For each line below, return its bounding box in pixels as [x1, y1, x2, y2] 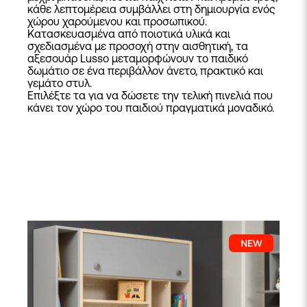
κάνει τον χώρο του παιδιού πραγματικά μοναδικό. [27, 101, 274, 114]
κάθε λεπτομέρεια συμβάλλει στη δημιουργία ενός [27, 3, 275, 15]
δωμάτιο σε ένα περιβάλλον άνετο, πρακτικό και [27, 64, 263, 77]
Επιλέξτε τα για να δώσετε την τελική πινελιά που [27, 89, 273, 101]
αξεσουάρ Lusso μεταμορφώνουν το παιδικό [27, 52, 248, 64]
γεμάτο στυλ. [27, 77, 92, 89]
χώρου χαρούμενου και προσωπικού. [27, 15, 207, 27]
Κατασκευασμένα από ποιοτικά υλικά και [27, 27, 230, 40]
